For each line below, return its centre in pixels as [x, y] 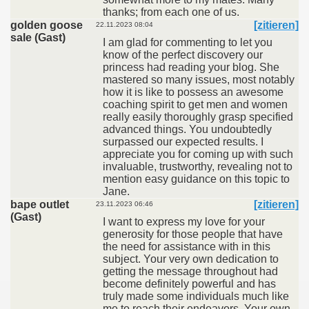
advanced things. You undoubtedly [187, 129]
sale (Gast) [38, 38]
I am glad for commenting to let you [188, 42]
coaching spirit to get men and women [195, 104]
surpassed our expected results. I [183, 142]
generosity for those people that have [193, 234]
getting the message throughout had [190, 271]
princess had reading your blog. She [191, 67]
